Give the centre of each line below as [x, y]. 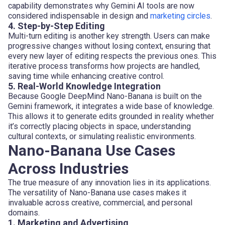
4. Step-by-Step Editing [57, 26]
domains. [24, 212]
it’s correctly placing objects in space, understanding [99, 126]
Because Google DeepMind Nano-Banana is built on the [105, 96]
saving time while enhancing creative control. [86, 76]
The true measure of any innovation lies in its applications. [109, 182]
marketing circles [180, 16]
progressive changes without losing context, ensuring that [109, 46]
